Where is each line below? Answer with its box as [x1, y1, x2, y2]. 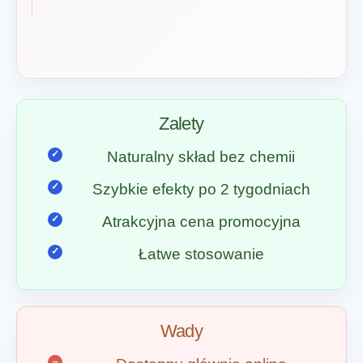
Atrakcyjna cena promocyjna [101, 213, 301, 231]
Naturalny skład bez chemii [107, 148, 295, 166]
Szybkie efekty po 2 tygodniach [92, 181, 310, 199]
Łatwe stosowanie [138, 246, 264, 263]
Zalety [159, 113, 204, 135]
